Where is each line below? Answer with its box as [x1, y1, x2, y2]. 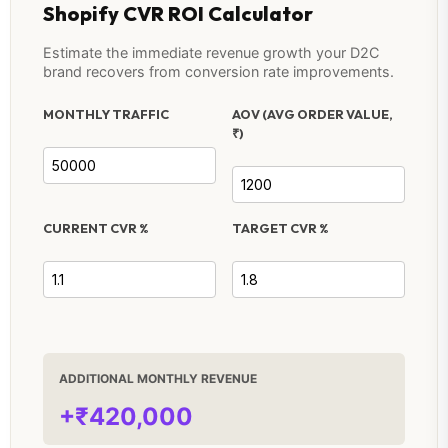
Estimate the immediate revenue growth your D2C [43, 44, 379, 62]
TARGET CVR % [232, 220, 329, 237]
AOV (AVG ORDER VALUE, [232, 106, 393, 123]
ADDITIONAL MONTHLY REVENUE [59, 370, 257, 386]
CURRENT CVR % [43, 220, 149, 237]
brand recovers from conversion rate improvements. [43, 63, 394, 81]
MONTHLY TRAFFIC [43, 106, 169, 123]
